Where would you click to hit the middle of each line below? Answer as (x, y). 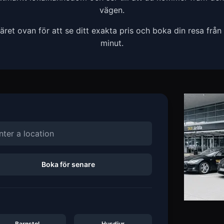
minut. (112, 43)
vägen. (112, 10)
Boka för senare (68, 164)
